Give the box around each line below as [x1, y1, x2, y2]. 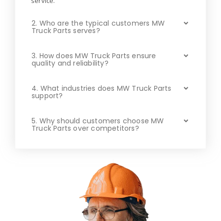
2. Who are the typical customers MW [32, 18, 165, 28]
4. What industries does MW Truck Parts [32, 83, 172, 93]
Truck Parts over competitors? [32, 123, 139, 133]
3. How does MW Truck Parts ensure [32, 50, 156, 61]
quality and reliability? [32, 58, 109, 68]
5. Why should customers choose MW [32, 115, 164, 126]
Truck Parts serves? [32, 25, 100, 36]
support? [32, 90, 63, 101]
